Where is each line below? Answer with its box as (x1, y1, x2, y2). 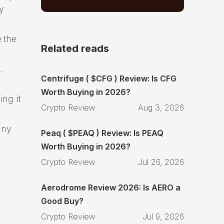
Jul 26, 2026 (138, 156, 184, 167)
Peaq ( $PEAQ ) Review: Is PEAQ (41, 127, 163, 138)
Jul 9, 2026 (142, 211, 184, 221)
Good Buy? (41, 195, 83, 206)
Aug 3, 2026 (138, 102, 184, 112)
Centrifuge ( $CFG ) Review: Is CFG (41, 73, 176, 83)
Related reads (41, 42, 109, 55)
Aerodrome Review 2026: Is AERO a (41, 182, 180, 192)
